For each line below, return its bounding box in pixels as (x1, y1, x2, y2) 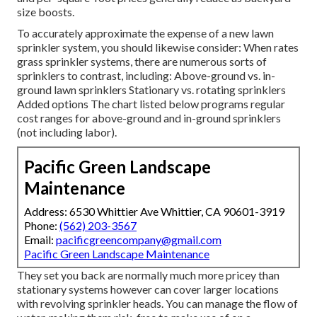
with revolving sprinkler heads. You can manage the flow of (17, 296, 298, 311)
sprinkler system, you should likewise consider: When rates (17, 40, 299, 54)
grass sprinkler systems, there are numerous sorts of (17, 54, 267, 69)
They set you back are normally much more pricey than (17, 268, 279, 282)
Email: (24, 233, 56, 247)
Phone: (24, 219, 59, 233)
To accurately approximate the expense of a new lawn (17, 26, 274, 40)
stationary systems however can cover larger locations (17, 282, 279, 296)
